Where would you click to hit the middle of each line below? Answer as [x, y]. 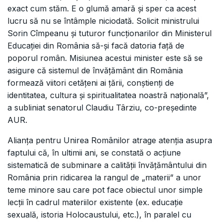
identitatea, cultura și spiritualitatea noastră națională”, [108, 95]
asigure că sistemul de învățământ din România [95, 71]
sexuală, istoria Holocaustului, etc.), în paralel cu [99, 215]
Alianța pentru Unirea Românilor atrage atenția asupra [110, 140]
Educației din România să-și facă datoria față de [96, 46]
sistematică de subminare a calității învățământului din [107, 165]
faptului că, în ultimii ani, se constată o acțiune [94, 153]
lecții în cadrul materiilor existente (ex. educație [95, 202]
